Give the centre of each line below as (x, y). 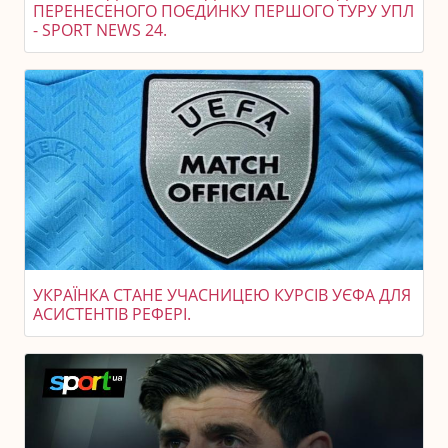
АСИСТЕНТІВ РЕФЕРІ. (112, 314)
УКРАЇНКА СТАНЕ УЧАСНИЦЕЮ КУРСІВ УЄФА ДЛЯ (222, 295)
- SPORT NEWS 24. (100, 30)
